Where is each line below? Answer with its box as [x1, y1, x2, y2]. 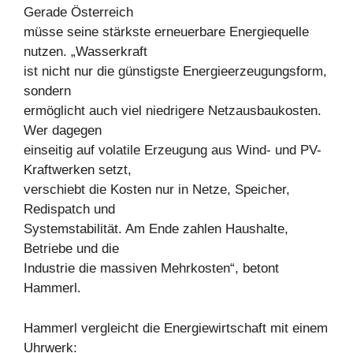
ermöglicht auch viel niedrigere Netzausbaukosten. [24, 103, 321, 118]
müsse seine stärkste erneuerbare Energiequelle [24, 24, 309, 39]
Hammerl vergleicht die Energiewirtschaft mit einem [24, 320, 328, 336]
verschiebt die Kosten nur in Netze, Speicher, [24, 182, 290, 197]
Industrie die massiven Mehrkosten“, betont [24, 261, 279, 276]
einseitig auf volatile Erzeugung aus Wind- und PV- [24, 143, 321, 158]
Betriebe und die [24, 241, 119, 256]
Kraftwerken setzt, [24, 162, 132, 177]
